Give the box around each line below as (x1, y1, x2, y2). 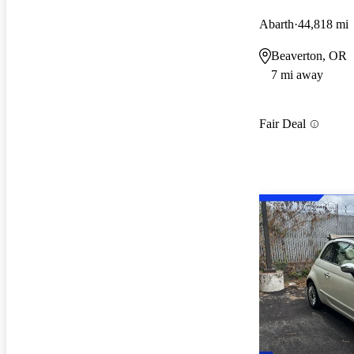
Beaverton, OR (271, 48, 347, 62)
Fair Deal (259, 117, 306, 131)
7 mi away (271, 67, 323, 81)
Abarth (259, 17, 294, 31)
